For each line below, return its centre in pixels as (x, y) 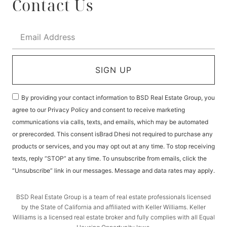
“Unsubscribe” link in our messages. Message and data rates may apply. (113, 170)
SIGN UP (113, 70)
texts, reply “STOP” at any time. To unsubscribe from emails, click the (109, 158)
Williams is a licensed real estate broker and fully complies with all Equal (113, 217)
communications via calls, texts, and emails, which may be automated (110, 122)
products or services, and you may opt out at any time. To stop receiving (113, 146)
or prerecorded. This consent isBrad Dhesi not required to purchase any (112, 134)
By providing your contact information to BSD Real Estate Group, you (118, 97)
